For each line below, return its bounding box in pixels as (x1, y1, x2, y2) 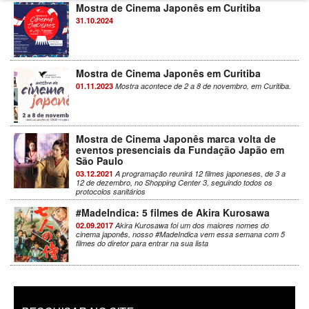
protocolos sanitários (76, 186, 146, 197)
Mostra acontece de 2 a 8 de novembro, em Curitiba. (113, 81, 291, 92)
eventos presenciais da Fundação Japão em (76, 143, 284, 157)
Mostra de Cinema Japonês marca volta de (76, 132, 276, 146)
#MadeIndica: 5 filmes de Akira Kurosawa (76, 206, 270, 220)
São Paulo (76, 154, 123, 168)
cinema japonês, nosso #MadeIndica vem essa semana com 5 (76, 229, 285, 240)
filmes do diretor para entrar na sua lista (76, 238, 208, 249)
